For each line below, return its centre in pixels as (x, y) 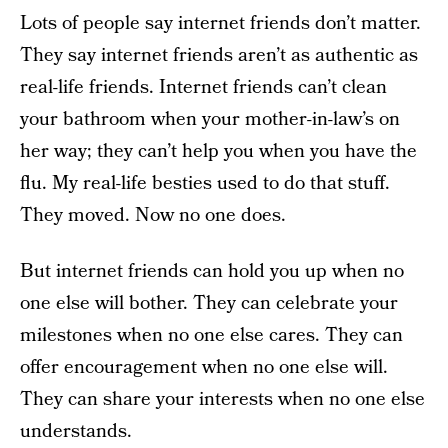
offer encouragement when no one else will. (204, 367)
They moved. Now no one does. (153, 215)
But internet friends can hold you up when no (212, 271)
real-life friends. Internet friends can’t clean (203, 87)
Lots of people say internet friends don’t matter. (220, 23)
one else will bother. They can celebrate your (209, 303)
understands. (76, 431)
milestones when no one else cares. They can (211, 335)
